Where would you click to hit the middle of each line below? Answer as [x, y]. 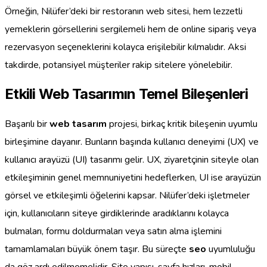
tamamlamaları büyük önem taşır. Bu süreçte [97, 249]
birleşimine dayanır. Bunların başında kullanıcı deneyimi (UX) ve [132, 142]
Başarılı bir [27, 124]
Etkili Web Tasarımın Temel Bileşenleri [127, 94]
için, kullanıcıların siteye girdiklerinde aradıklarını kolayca [117, 214]
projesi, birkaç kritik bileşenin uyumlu [182, 124]
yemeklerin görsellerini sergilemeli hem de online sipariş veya [131, 29]
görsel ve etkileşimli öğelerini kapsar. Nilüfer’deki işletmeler [127, 196]
